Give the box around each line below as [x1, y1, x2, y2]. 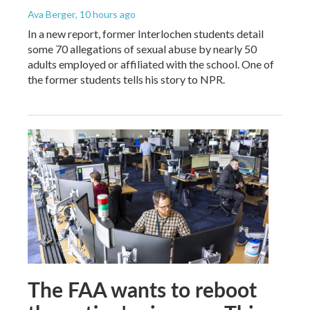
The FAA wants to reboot [28, 274, 257, 304]
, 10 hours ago [75, 8, 136, 20]
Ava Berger [28, 8, 75, 20]
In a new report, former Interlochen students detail [28, 26, 264, 40]
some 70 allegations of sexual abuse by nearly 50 [28, 42, 257, 55]
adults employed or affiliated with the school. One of [28, 57, 274, 71]
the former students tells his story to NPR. [28, 72, 225, 86]
